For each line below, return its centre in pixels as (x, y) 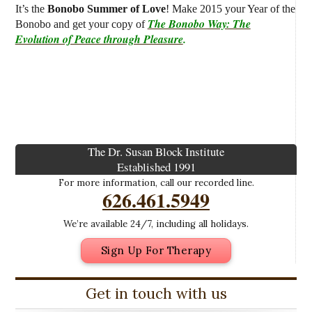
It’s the (31, 9)
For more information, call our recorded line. (156, 183)
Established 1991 (156, 167)
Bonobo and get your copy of (81, 24)
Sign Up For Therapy (156, 251)
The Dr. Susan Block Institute (156, 152)
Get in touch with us (156, 294)
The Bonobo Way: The (199, 24)
